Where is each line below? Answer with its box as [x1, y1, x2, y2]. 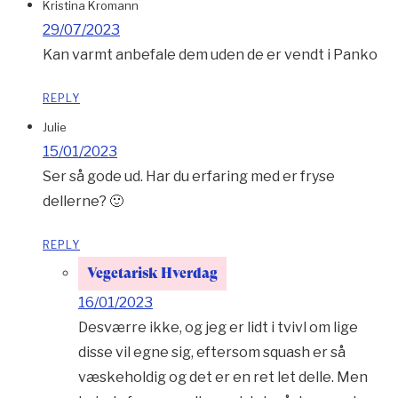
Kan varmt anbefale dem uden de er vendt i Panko [43, 46, 378, 64]
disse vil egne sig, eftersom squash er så [78, 344, 346, 362]
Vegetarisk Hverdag [87, 265, 218, 283]
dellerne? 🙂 [43, 193, 123, 211]
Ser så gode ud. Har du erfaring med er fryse [43, 168, 335, 186]
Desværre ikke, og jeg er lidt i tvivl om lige [78, 319, 358, 337]
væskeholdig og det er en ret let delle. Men [78, 369, 368, 386]
